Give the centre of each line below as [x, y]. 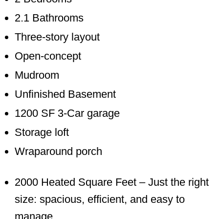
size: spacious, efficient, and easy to [100, 199]
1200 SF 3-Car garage [67, 113]
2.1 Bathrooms [49, 18]
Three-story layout [57, 37]
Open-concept [48, 56]
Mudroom [37, 75]
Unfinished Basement [65, 94]
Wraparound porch [58, 151]
